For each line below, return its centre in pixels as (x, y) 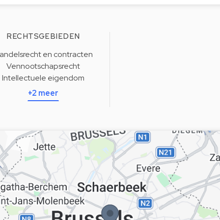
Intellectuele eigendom (43, 78)
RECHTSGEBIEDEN (43, 36)
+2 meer (43, 93)
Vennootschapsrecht (43, 66)
